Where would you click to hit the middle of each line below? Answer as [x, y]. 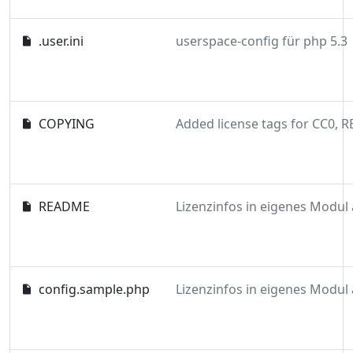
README [65, 206]
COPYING [67, 124]
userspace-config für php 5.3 [262, 41]
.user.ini [61, 41]
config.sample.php [95, 289]
